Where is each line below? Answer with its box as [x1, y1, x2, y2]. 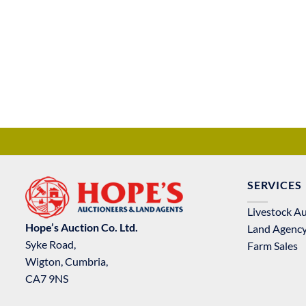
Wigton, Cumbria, [25, 255, 108, 268]
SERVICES [247, 178, 302, 191]
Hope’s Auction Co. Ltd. [25, 221, 138, 234]
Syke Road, [25, 238, 76, 251]
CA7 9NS [25, 272, 68, 285]
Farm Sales [247, 238, 298, 252]
